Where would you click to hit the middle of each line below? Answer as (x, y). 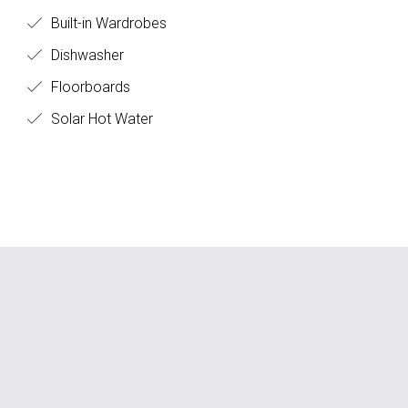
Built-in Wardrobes (107, 23)
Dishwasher (86, 55)
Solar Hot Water (100, 119)
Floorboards (89, 87)
